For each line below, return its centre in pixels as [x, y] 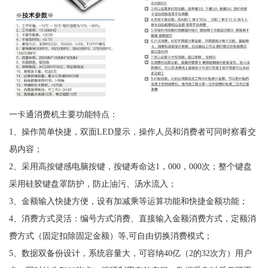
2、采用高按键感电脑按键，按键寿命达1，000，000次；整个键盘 [130, 166]
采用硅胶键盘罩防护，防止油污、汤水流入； [92, 183]
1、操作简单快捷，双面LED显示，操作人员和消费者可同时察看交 [132, 131]
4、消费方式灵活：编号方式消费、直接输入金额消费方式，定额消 [132, 218]
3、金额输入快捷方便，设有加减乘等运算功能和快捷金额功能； [128, 201]
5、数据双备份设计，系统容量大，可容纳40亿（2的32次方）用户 [130, 253]
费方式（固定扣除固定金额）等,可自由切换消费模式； [110, 235]
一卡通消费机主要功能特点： [63, 114]
